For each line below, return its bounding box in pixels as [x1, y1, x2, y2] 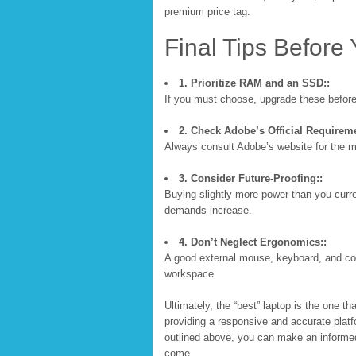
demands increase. [164, 204, 252, 216]
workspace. [164, 268, 217, 280]
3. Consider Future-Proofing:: [179, 172, 323, 184]
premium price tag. [164, 6, 250, 17]
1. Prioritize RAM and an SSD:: [179, 77, 330, 89]
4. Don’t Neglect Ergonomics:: [179, 236, 327, 248]
